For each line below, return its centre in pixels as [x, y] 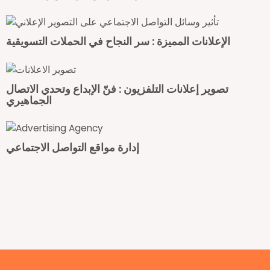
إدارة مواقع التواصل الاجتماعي [73, 148]
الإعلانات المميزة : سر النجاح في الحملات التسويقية [118, 41]
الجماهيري [29, 100]
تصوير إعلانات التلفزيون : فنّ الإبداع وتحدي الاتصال [117, 89]
